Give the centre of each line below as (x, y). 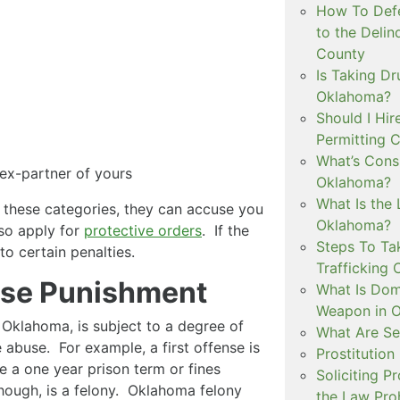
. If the (225, 230)
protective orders (143, 230)
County (340, 53)
